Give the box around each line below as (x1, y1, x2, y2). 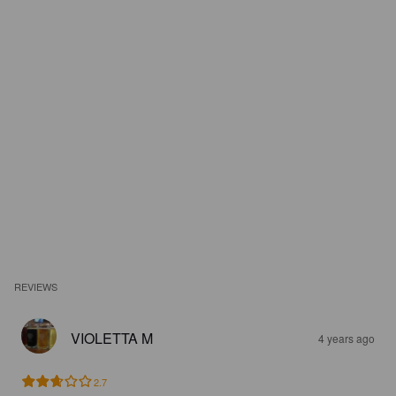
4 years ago (318, 331, 375, 346)
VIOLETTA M (71, 328, 153, 348)
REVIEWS (14, 279, 58, 293)
